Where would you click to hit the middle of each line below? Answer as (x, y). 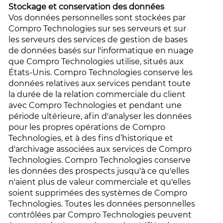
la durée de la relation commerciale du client (97, 94)
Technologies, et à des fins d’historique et (91, 138)
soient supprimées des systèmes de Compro (98, 193)
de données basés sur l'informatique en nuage (101, 51)
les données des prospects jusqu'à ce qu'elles (99, 171)
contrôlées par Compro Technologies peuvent (100, 215)
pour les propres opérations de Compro (87, 127)
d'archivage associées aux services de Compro (100, 149)
